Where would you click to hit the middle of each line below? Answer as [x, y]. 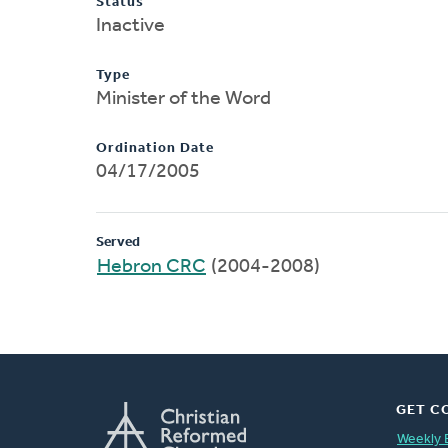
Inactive [130, 25]
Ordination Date [155, 148]
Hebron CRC [151, 266]
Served [118, 242]
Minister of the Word [183, 98]
